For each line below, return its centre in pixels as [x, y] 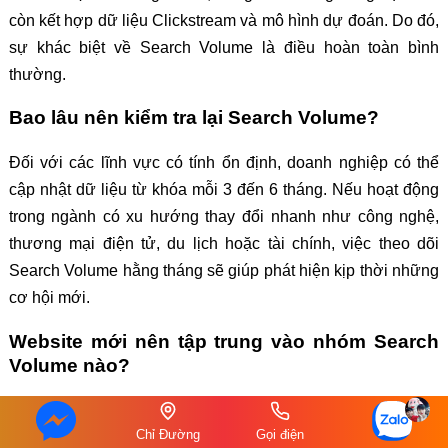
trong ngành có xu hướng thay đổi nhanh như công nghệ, [224, 216]
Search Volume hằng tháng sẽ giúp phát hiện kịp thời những [224, 270]
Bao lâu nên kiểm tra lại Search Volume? [193, 118]
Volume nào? [69, 365]
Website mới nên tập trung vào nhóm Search [224, 341]
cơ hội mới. [49, 297]
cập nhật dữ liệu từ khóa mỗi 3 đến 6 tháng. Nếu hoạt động [224, 189]
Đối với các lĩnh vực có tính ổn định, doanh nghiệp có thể [224, 162]
